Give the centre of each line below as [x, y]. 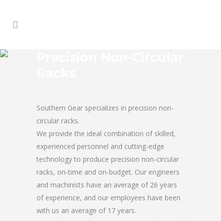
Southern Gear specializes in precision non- [105, 108]
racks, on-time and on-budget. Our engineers [108, 172]
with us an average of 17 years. [86, 210]
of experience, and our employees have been [109, 198]
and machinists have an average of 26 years [107, 185]
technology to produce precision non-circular [108, 159]
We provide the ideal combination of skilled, [106, 133]
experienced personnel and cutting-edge [100, 146]
